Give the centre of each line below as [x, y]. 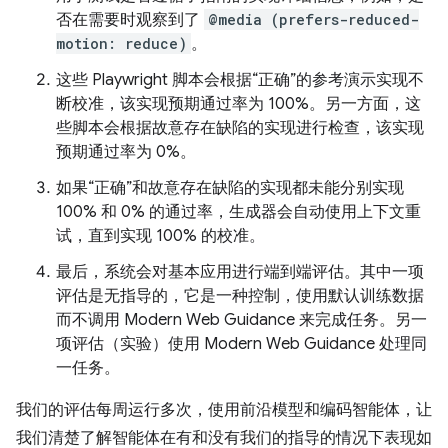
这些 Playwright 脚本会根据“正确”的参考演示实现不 [240, 80]
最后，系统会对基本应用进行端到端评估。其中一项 [240, 272]
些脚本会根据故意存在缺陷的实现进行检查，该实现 [240, 128]
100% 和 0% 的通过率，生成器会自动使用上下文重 [238, 212]
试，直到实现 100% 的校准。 [160, 236]
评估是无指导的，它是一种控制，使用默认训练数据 [240, 296]
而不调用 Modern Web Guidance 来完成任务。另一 [241, 320]
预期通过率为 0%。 [126, 152]
